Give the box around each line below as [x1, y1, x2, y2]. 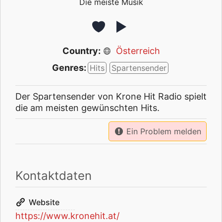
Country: [62, 45, 101, 56]
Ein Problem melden [126, 126, 201, 136]
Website [29, 197, 59, 207]
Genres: [52, 62, 86, 73]
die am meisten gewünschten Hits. [15, 102, 160, 113]
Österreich [115, 45, 160, 56]
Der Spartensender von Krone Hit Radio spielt [15, 91, 207, 102]
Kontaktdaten [15, 168, 92, 183]
